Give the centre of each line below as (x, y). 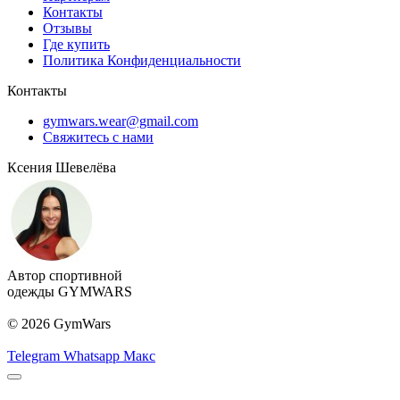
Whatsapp (92, 355)
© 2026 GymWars (59, 323)
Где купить (76, 44)
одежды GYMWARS (70, 291)
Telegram (33, 355)
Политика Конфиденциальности (142, 60)
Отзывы (67, 28)
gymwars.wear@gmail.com (121, 121)
